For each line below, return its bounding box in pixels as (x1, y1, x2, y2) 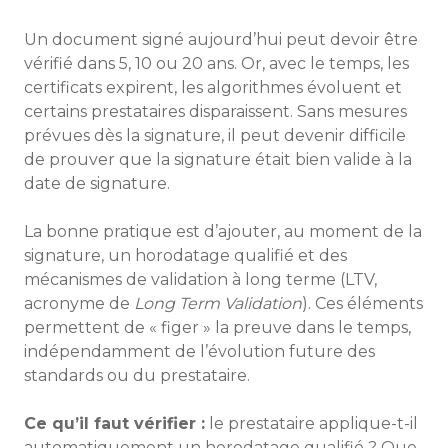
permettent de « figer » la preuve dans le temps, (24, 318, 411, 337)
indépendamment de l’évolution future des (24, 342, 375, 361)
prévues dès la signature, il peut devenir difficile (24, 126, 406, 145)
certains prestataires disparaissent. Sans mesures (24, 102, 407, 121)
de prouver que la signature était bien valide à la (24, 150, 412, 169)
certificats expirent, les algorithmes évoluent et (24, 78, 402, 97)
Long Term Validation (134, 294, 302, 313)
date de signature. (24, 174, 170, 193)
